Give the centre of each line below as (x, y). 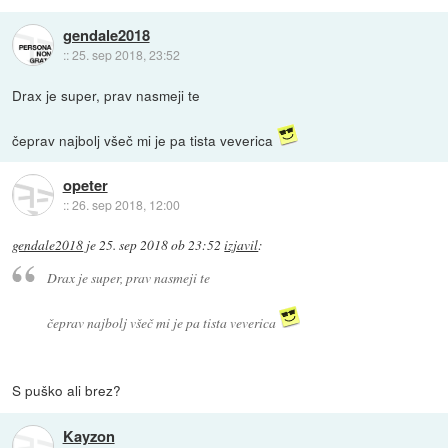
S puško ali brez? (67, 390)
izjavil (241, 244)
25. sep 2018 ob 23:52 (160, 244)
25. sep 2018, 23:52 (125, 55)
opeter (85, 185)
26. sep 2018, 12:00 (125, 205)
